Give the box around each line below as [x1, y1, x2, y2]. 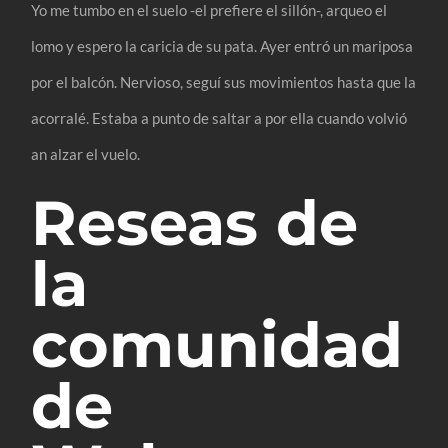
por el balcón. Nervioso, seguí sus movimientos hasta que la [31, 72, 417, 91]
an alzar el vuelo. [31, 144, 141, 163]
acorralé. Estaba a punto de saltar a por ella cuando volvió [31, 108, 408, 127]
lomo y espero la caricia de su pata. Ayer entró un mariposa [31, 36, 414, 55]
